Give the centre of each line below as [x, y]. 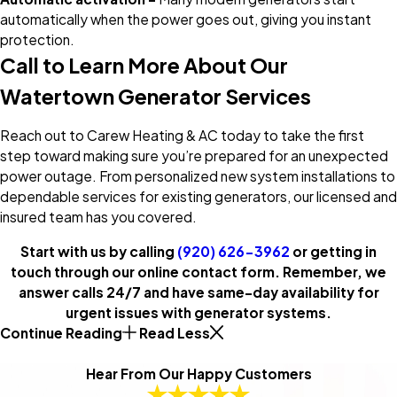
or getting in [333, 251]
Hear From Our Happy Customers [198, 373]
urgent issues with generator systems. [198, 312]
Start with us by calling [99, 251]
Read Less [174, 332]
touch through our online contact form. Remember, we [198, 271]
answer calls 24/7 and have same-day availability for [198, 292]
